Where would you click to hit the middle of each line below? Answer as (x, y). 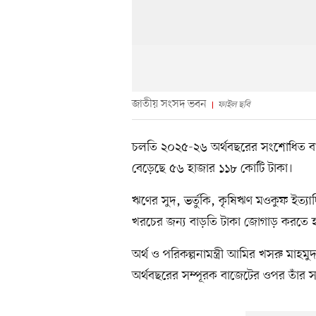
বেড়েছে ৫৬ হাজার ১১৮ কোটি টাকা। (212, 168)
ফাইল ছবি (234, 104)
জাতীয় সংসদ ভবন (169, 104)
